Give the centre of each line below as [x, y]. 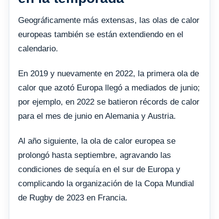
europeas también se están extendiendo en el [101, 35]
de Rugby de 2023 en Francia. [73, 198]
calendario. [38, 49]
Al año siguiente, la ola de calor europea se [97, 141]
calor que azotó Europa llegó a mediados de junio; [109, 88]
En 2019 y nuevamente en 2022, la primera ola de [109, 74]
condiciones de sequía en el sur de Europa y [99, 170]
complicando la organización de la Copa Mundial [106, 184]
